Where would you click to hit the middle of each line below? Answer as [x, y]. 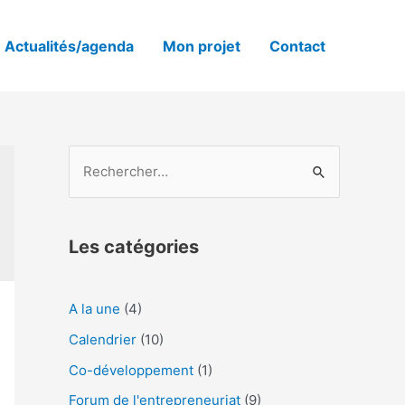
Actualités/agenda [69, 46]
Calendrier [103, 339]
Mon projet [202, 46]
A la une [94, 309]
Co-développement [131, 370]
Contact [297, 46]
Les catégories [134, 247]
